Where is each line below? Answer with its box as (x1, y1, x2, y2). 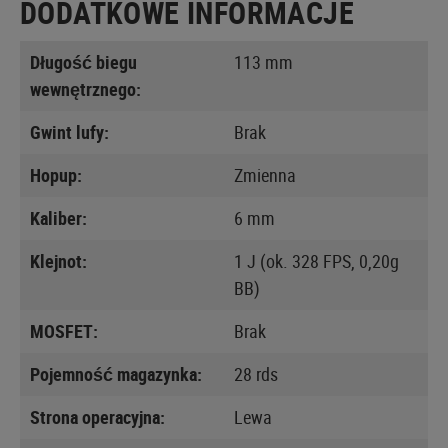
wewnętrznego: (30, 76, 141, 101)
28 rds (234, 361, 278, 386)
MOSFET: (30, 318, 98, 343)
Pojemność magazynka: (30, 361, 202, 386)
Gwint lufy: (30, 119, 109, 144)
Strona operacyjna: (30, 404, 165, 429)
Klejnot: (30, 248, 87, 273)
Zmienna (234, 162, 296, 187)
